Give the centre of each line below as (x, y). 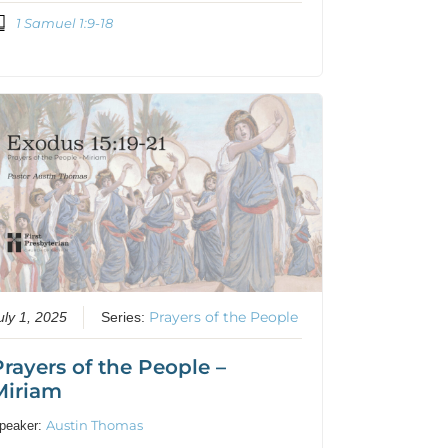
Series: (125, 317)
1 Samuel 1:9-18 (64, 22)
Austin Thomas (95, 424)
